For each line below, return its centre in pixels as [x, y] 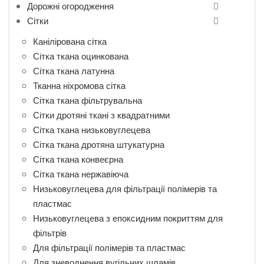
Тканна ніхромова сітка [79, 85]
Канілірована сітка [70, 41]
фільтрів [50, 232]
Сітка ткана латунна [74, 70]
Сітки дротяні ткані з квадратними [101, 115]
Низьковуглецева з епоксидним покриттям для [128, 218]
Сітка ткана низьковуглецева [92, 129]
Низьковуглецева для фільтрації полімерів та [125, 188]
